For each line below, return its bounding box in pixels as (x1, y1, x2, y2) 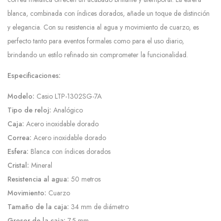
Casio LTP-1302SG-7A (35, 91, 102, 102)
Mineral (29, 160, 52, 171)
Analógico (51, 105, 83, 115)
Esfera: (7, 147, 29, 157)
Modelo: (7, 91, 35, 102)
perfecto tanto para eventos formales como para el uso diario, (7, 36, 184, 46)
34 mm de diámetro (69, 202, 129, 212)
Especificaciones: (7, 71, 61, 81)
